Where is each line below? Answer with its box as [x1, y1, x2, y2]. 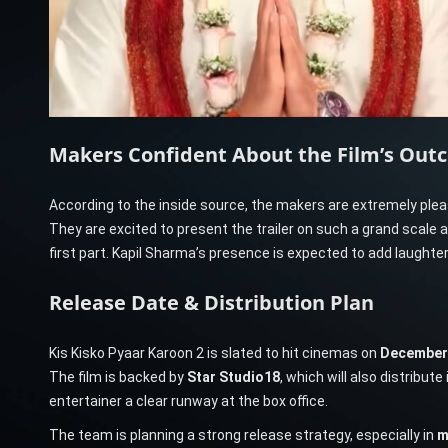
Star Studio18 [186, 368, 280, 385]
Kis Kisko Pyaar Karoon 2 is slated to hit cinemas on [48, 344, 380, 361]
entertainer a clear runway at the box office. [48, 392, 328, 409]
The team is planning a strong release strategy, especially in [48, 426, 437, 443]
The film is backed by [48, 368, 187, 385]
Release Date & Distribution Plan [48, 288, 374, 316]
